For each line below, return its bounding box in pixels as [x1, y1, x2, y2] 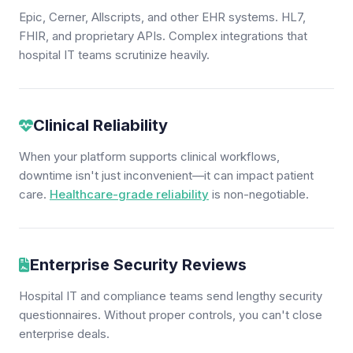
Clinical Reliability [33, 116, 168, 135]
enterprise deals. [19, 326, 110, 341]
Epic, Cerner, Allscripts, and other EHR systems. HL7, [19, 9, 306, 24]
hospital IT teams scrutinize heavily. [19, 47, 210, 62]
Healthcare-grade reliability [50, 187, 209, 202]
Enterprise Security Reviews [30, 255, 247, 274]
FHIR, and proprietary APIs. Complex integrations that [19, 28, 307, 43]
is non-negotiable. [209, 187, 309, 202]
